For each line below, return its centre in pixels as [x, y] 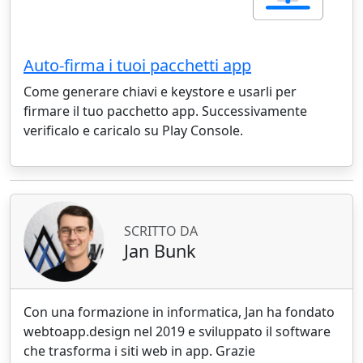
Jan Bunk [160, 250]
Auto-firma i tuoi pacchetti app [137, 66]
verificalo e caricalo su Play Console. [133, 131]
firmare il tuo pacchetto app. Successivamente [165, 111]
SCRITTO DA [161, 231]
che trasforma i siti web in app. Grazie [139, 351]
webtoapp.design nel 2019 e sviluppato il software [177, 332]
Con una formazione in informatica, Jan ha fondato [179, 312]
